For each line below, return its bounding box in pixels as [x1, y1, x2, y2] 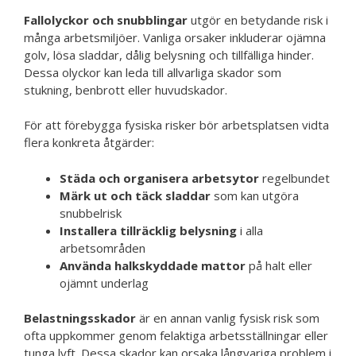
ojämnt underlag [60, 274, 149, 291]
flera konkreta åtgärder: [24, 134, 154, 150]
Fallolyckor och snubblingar [24, 11, 188, 28]
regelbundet [259, 169, 330, 186]
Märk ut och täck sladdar [60, 187, 211, 203]
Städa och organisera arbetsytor [60, 169, 259, 186]
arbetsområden [60, 239, 145, 256]
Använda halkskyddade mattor [60, 257, 246, 273]
